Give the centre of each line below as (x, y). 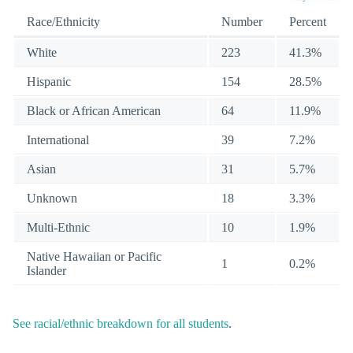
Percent (308, 21)
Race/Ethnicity (63, 21)
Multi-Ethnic (58, 227)
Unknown (52, 198)
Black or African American (94, 110)
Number (242, 21)
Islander (46, 270)
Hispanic (49, 81)
